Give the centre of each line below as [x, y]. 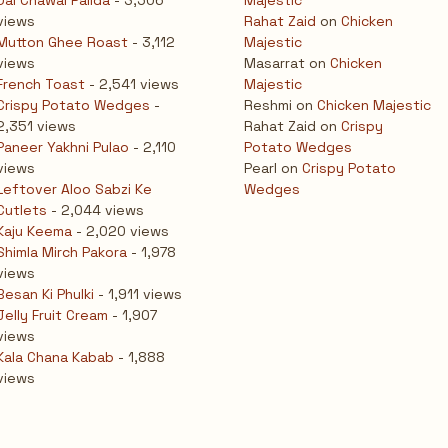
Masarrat [274, 63]
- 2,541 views [132, 84]
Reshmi [268, 105]
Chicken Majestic [374, 105]
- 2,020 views [120, 231]
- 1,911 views [138, 294]
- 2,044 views [95, 210]
